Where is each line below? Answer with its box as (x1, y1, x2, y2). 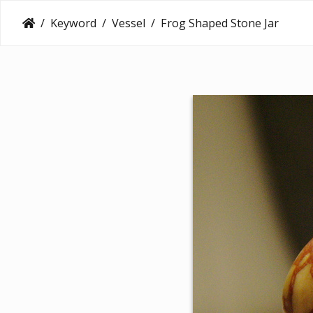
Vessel (112, 15, 145, 31)
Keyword (50, 15, 96, 31)
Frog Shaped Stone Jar (161, 15, 279, 31)
